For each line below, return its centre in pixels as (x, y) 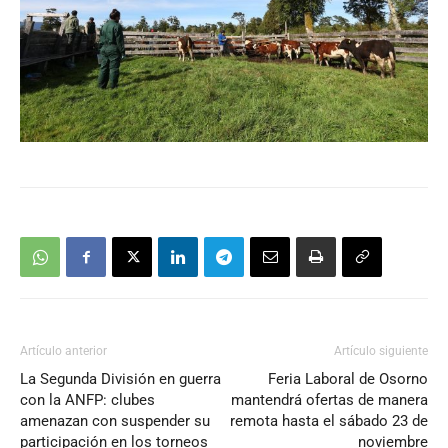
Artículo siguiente (381, 351)
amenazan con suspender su (115, 421)
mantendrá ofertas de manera (329, 400)
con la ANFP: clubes (87, 400)
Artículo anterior (63, 351)
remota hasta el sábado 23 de (329, 421)
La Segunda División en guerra (120, 379)
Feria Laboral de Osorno (348, 379)
